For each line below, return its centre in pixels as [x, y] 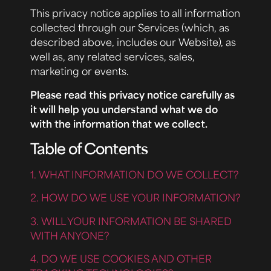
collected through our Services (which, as [130, 28]
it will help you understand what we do [124, 109]
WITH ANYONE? [70, 235]
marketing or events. [80, 71]
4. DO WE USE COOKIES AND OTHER [121, 259]
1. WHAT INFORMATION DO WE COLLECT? [135, 174]
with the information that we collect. [119, 123]
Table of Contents [89, 148]
